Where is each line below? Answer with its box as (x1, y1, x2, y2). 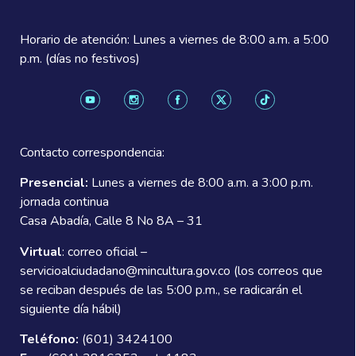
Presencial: (20, 174, 88, 192)
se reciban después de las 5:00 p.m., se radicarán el (20, 281, 302, 299)
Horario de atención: (20, 30, 133, 48)
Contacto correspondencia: (20, 144, 164, 162)
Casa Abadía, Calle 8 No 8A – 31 (20, 212, 203, 230)
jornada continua (20, 193, 109, 211)
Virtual (20, 242, 62, 261)
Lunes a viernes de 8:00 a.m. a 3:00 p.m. (88, 174, 313, 192)
